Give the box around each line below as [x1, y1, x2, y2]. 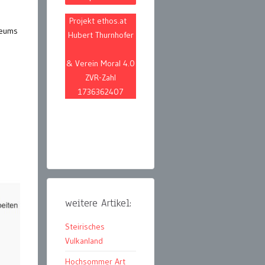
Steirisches [65, 221, 105, 232]
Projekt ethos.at [69, 15, 132, 27]
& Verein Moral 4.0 [66, 58, 135, 69]
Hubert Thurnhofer [67, 30, 134, 41]
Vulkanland [65, 235, 103, 247]
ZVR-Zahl [85, 72, 116, 83]
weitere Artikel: [65, 196, 131, 211]
